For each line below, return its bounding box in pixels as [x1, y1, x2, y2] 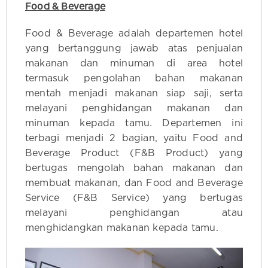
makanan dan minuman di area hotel [25, 58, 243, 68]
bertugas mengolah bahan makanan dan [25, 163, 243, 173]
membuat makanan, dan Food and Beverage [25, 178, 243, 188]
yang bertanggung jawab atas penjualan [25, 43, 243, 53]
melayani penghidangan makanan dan [25, 103, 243, 113]
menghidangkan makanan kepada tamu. [25, 223, 218, 233]
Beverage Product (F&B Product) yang [25, 148, 243, 158]
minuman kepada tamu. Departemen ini [25, 118, 243, 128]
